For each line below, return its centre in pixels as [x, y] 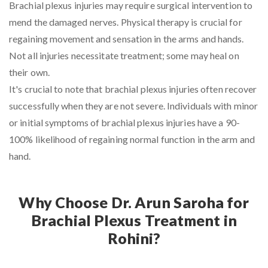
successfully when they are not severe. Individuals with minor [134, 105]
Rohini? [134, 238]
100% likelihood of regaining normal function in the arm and [132, 139]
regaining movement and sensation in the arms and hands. [127, 38]
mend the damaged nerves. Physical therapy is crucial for [126, 22]
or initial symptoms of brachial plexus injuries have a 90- [124, 122]
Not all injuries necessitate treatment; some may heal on [124, 55]
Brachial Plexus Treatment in [134, 220]
